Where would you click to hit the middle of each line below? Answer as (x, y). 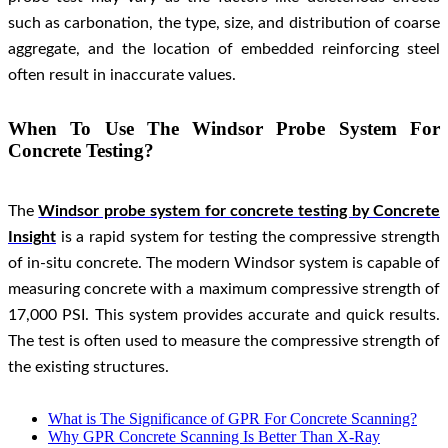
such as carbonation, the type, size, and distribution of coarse (224, 22)
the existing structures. (88, 367)
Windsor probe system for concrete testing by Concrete (239, 211)
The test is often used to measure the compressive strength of (224, 341)
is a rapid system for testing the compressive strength (248, 237)
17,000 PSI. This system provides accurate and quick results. (224, 315)
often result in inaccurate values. (124, 74)
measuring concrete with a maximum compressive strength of (224, 289)
